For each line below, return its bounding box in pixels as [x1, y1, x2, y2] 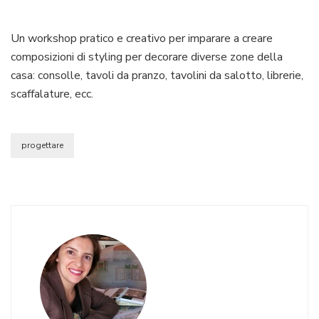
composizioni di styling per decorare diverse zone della [11, 48, 283, 65]
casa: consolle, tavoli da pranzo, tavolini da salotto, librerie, [11, 67, 303, 83]
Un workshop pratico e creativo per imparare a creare [11, 30, 273, 46]
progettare [21, 139, 63, 151]
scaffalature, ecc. [11, 85, 93, 102]
